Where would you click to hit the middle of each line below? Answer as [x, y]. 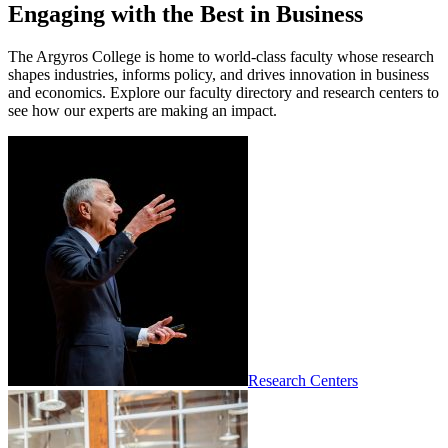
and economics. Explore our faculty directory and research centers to [223, 92]
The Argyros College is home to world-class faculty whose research [221, 56]
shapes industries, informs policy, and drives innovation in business [218, 74]
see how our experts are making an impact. [142, 110]
